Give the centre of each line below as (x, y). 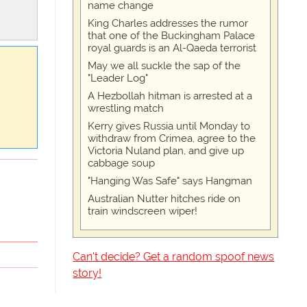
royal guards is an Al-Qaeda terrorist (172, 48)
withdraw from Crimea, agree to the (172, 138)
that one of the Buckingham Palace (172, 36)
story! (87, 273)
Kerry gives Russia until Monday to (169, 126)
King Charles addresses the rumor (168, 23)
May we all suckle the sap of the (164, 66)
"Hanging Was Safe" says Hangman (170, 181)
